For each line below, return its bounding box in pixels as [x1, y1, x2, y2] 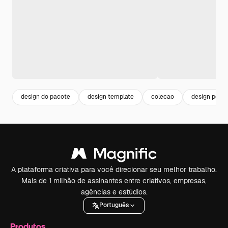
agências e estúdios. [80, 187, 148, 196]
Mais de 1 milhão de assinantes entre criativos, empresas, [21, 176, 207, 185]
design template [88, 93, 134, 101]
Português [99, 201, 129, 210]
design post [191, 93, 224, 101]
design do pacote [21, 93, 70, 101]
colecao [151, 93, 174, 101]
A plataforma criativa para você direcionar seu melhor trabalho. [11, 164, 217, 174]
